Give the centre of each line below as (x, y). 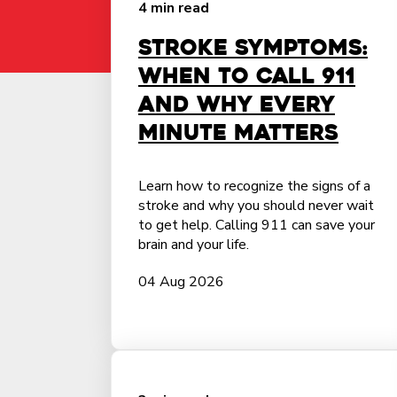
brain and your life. (194, 245)
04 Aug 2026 (181, 282)
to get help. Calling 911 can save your (257, 225)
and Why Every (237, 105)
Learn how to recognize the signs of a (254, 186)
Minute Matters (238, 133)
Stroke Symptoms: (253, 48)
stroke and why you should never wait (256, 206)
